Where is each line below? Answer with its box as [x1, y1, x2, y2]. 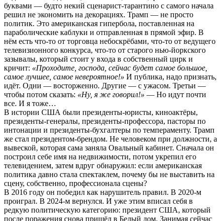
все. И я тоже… [4, 99, 56, 108]
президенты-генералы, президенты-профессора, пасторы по [4, 116, 206, 125]
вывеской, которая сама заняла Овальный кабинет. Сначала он [4, 143, 214, 152]
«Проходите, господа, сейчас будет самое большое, [32, 63, 207, 72]
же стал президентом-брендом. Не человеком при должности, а [4, 134, 217, 143]
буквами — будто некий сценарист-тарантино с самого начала [4, 1, 214, 10]
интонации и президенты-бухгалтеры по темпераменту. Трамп [4, 125, 215, 134]
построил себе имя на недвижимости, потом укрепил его [4, 152, 196, 161]
